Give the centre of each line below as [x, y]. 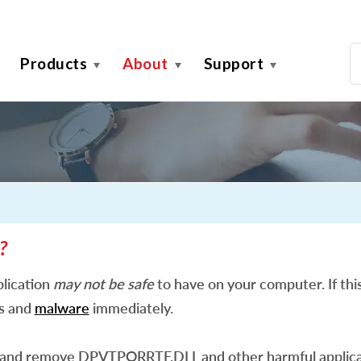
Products [54, 63]
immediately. [131, 308]
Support [233, 63]
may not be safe [103, 284]
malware [62, 308]
